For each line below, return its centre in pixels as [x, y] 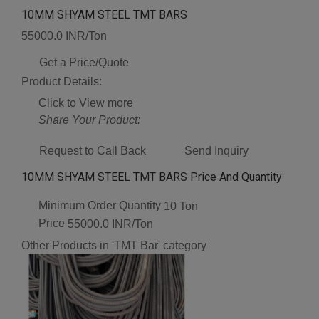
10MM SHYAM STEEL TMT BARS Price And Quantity [152, 177]
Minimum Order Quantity [100, 206]
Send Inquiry [216, 151]
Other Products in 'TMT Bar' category [114, 245]
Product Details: [62, 82]
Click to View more [86, 103]
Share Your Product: [89, 120]
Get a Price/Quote [84, 63]
